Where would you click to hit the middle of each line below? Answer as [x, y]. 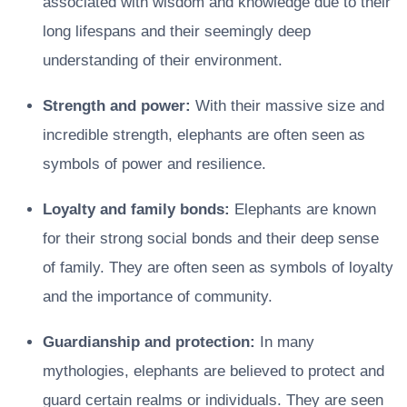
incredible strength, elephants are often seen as [204, 134]
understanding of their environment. [163, 60]
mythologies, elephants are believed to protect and [213, 371]
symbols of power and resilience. [154, 164]
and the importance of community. [158, 296]
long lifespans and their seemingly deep [177, 31]
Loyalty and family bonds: [136, 209]
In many [285, 342]
